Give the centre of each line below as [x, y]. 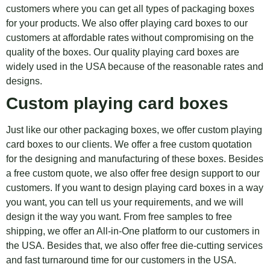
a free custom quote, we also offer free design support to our [133, 173]
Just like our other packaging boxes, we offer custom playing [134, 130]
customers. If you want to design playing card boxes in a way [135, 188]
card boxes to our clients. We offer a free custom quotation [129, 144]
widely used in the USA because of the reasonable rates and [135, 67]
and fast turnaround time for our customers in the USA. [121, 260]
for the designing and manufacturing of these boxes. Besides [135, 159]
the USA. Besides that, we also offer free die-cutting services [134, 246]
